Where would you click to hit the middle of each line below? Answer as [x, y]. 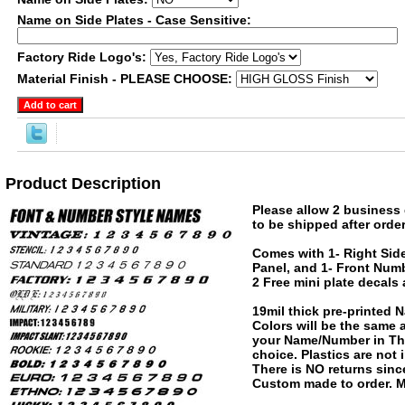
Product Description [83, 184]
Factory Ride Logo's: [84, 57]
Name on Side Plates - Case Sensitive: [134, 20]
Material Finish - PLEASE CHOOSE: [127, 79]
